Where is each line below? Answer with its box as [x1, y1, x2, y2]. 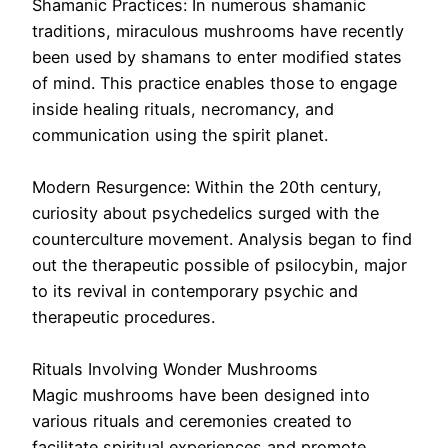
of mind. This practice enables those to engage [32, 73, 397, 94]
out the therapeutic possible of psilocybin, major [32, 255, 407, 276]
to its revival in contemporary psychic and [32, 281, 358, 302]
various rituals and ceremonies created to [32, 411, 352, 432]
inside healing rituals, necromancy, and [32, 99, 334, 120]
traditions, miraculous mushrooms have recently [32, 21, 404, 42]
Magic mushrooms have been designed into [32, 385, 370, 406]
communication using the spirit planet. [32, 125, 328, 146]
